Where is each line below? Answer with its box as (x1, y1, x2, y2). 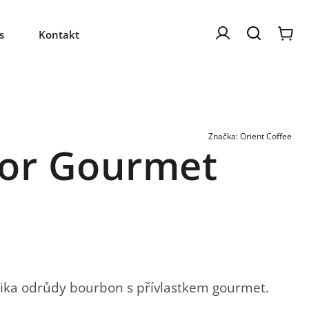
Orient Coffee (240, 130, 292, 142)
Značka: (208, 130, 240, 142)
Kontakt (39, 28, 79, 41)
